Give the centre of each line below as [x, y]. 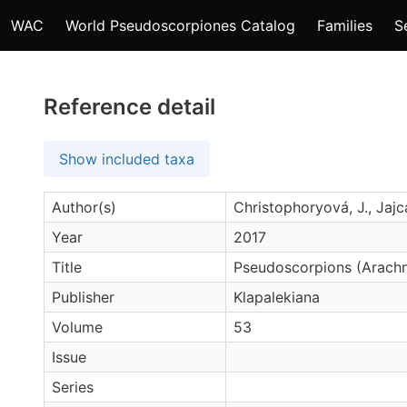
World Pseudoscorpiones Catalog [180, 25]
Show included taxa [127, 159]
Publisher [83, 297]
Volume [77, 327]
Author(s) [84, 207]
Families [345, 25]
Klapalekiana [277, 297]
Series [73, 387]
